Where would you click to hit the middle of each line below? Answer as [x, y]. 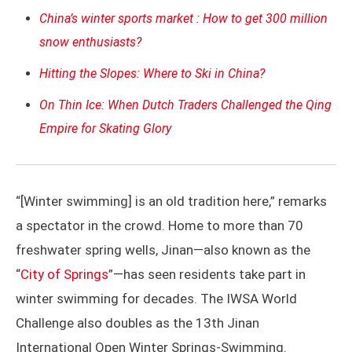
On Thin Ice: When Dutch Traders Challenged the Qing [185, 104]
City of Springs [64, 274]
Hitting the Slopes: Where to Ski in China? [152, 73]
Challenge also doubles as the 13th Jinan [137, 323]
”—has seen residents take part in [207, 274]
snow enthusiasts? [90, 42]
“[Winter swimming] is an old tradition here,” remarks [171, 201]
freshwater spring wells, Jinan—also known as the [163, 249]
